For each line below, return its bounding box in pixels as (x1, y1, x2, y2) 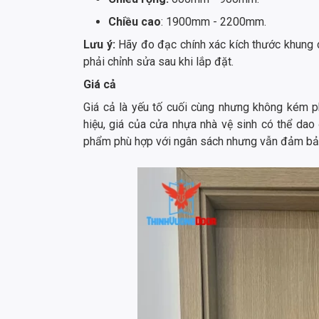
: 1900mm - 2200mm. (161, 15, 266, 29)
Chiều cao (108, 15, 161, 29)
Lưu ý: (83, 38, 119, 52)
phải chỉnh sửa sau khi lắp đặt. (83, 55, 234, 69)
